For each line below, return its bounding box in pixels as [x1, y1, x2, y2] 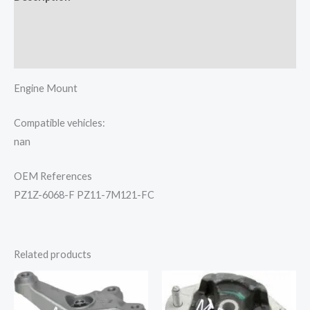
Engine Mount [14, 82, 77, 94]
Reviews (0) [14, 48, 69, 60]
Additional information [14, 19, 125, 32]
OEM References [14, 170, 92, 183]
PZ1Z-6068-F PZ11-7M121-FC [14, 189, 154, 201]
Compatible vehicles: [14, 117, 105, 129]
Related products [14, 248, 91, 260]
